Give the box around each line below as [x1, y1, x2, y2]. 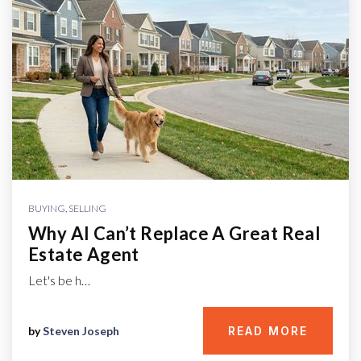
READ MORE [228, 324, 308, 338]
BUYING [28, 202, 65, 214]
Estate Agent [28, 243, 139, 265]
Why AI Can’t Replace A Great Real [28, 222, 321, 244]
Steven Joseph [43, 323, 119, 338]
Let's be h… [28, 272, 90, 288]
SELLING [68, 202, 106, 214]
